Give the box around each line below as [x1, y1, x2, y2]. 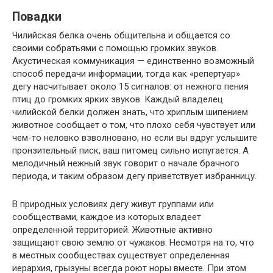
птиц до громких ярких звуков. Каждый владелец [12, 93, 223, 105]
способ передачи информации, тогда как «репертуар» [12, 68, 240, 79]
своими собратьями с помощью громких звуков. [12, 42, 218, 54]
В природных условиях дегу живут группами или [12, 198, 214, 210]
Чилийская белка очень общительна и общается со [12, 29, 230, 41]
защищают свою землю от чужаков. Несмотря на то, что [12, 236, 254, 248]
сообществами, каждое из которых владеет [12, 211, 201, 222]
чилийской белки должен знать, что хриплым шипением [12, 106, 248, 118]
